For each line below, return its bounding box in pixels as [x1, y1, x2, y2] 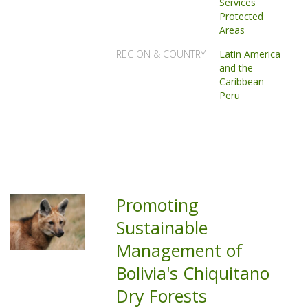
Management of [116, 239, 243, 262]
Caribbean [219, 75, 265, 88]
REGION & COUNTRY [116, 47, 206, 60]
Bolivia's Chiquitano [116, 261, 270, 285]
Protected [219, 10, 264, 23]
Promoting [116, 193, 199, 217]
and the [219, 61, 254, 74]
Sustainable [116, 216, 208, 239]
